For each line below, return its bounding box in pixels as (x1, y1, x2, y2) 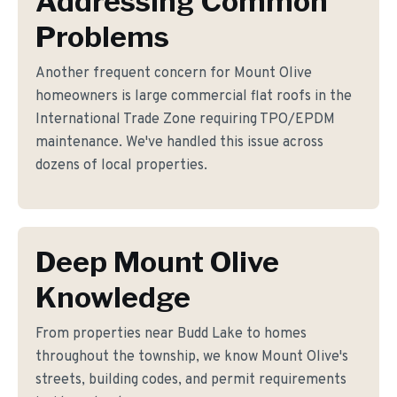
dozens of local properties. (35, 157, 207, 175)
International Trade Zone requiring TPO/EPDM (35, 111, 335, 128)
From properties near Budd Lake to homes (35, 325, 307, 343)
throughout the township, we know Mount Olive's (35, 348, 348, 366)
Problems (35, 19, 169, 54)
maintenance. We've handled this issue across (35, 134, 323, 152)
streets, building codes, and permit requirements (35, 371, 346, 389)
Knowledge (35, 280, 191, 315)
